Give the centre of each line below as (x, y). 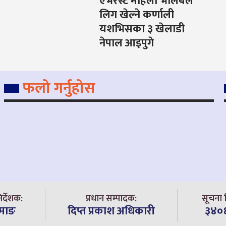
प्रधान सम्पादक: (111, 199)
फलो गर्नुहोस (59, 88)
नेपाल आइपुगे (127, 43)
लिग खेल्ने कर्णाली (137, 15)
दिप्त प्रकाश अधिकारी (111, 211)
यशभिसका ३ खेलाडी (142, 29)
